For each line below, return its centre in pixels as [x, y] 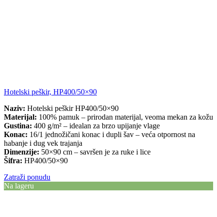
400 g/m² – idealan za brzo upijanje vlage [96, 126]
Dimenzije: [22, 152]
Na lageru [19, 186]
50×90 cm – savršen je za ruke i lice [95, 152]
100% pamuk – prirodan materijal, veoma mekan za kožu [125, 117]
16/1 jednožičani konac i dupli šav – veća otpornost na [111, 135]
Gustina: [18, 126]
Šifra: [13, 161]
